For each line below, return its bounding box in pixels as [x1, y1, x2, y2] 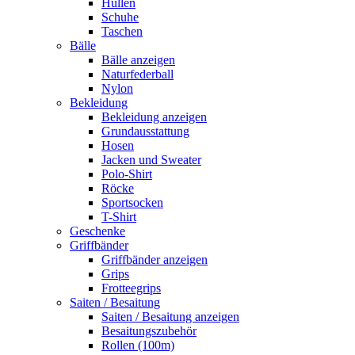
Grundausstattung [101, 124, 189, 138]
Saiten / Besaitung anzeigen [101, 310, 239, 323]
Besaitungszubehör [101, 324, 197, 338]
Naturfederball [101, 67, 174, 81]
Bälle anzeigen [101, 53, 175, 67]
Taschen [101, 25, 143, 38]
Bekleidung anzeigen [101, 110, 207, 124]
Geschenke [70, 224, 125, 238]
